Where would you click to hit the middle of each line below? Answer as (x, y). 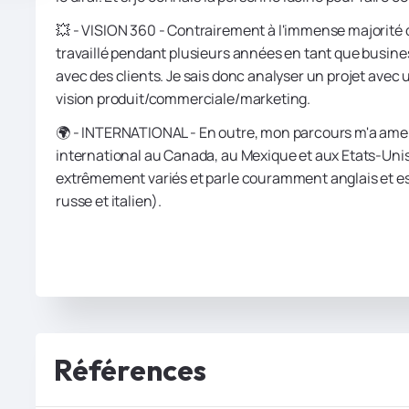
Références (130, 369)
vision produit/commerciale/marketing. (184, 98)
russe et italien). (109, 200)
